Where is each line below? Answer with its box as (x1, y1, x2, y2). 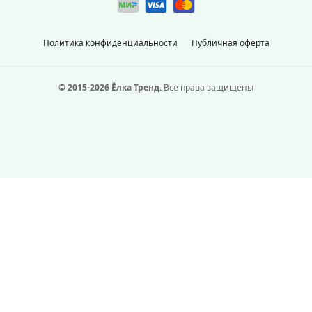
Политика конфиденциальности (42, 37, 178, 49)
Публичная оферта (191, 37, 270, 49)
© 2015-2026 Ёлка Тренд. (58, 81, 162, 93)
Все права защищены (162, 81, 253, 93)
